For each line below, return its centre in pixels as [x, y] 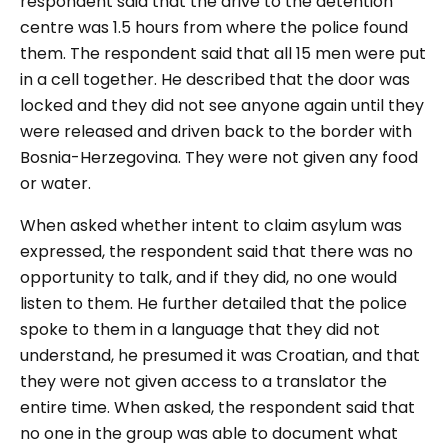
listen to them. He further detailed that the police [213, 303]
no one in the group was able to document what [209, 433]
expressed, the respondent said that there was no [216, 251]
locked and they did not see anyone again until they [222, 105]
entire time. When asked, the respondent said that [217, 407]
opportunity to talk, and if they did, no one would [208, 277]
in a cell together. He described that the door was [215, 79]
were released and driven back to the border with [216, 131]
